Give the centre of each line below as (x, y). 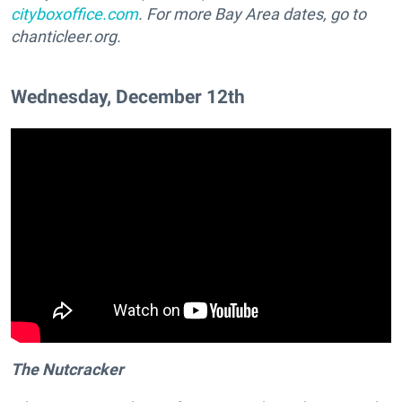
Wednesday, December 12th (128, 96)
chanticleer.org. (66, 37)
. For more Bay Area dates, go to (252, 14)
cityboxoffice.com (74, 14)
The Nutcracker (67, 370)
